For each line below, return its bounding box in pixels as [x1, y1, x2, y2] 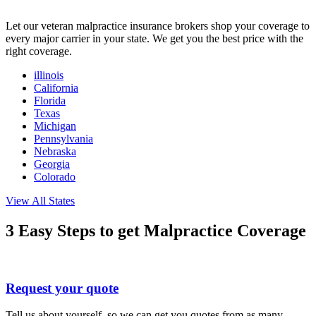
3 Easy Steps [6, 221, 95, 240]
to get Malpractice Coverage [95, 221, 306, 240]
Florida [34, 95, 66, 107]
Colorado [34, 171, 75, 183]
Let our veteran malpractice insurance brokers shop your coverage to [6, 20, 310, 32]
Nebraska [34, 145, 76, 158]
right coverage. [6, 45, 72, 58]
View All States [6, 195, 75, 207]
